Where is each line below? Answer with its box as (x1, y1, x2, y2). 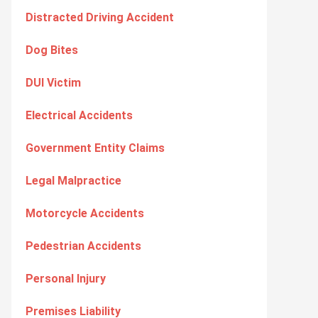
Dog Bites (26, 43, 78, 57)
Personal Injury (26, 272, 106, 285)
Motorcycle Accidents (26, 207, 144, 220)
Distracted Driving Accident (26, 11, 174, 24)
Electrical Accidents (26, 109, 133, 122)
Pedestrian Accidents (26, 239, 141, 253)
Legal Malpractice (26, 174, 121, 187)
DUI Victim (26, 76, 81, 89)
